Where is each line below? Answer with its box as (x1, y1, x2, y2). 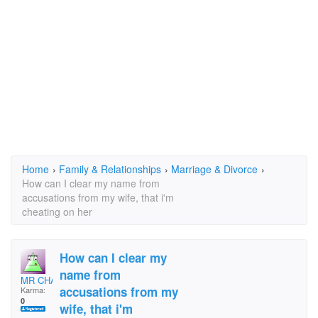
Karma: (21, 284, 45, 295)
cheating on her (22, 204, 92, 219)
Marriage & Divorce (171, 162, 258, 176)
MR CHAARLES (21, 273, 87, 287)
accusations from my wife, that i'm (22, 190, 174, 204)
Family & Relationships (59, 162, 161, 176)
